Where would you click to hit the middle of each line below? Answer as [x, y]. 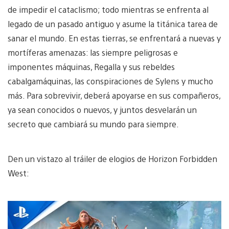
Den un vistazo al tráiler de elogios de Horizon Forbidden [112, 158]
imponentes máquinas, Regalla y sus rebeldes [91, 66]
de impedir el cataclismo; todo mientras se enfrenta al [108, 9]
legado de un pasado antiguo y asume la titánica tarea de [113, 24]
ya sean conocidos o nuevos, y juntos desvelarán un [102, 109]
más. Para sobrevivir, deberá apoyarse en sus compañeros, [114, 95]
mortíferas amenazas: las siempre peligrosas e [93, 52]
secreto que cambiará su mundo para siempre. [93, 124]
